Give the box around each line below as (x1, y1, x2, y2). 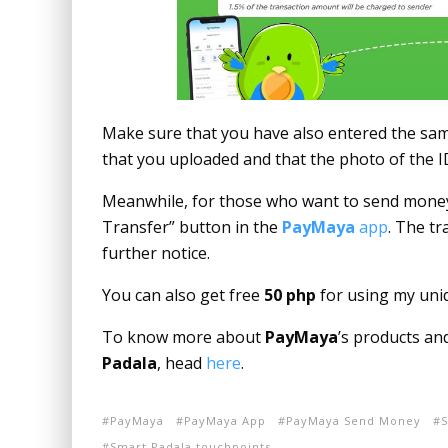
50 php (264, 284, 316, 306)
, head (157, 352, 206, 374)
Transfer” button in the (102, 216, 282, 238)
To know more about (102, 326, 265, 348)
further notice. (102, 242, 210, 264)
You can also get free (102, 284, 264, 306)
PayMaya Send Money (286, 413, 421, 428)
